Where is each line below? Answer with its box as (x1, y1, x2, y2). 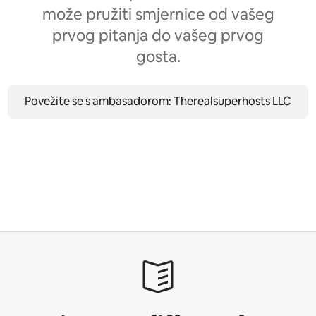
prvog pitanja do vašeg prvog (52, 25, 264, 46)
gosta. (135, 46, 181, 67)
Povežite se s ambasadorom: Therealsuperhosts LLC (25, 93, 291, 109)
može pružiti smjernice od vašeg (42, 4, 274, 25)
